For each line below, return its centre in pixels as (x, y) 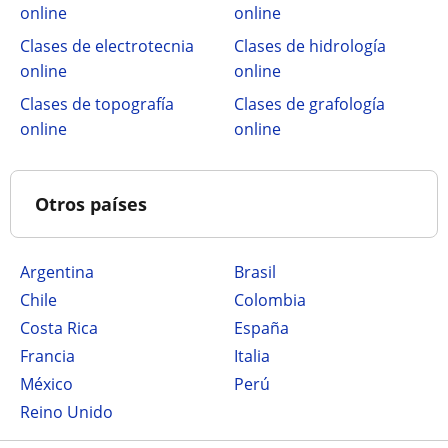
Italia (254, 356)
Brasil (260, 272)
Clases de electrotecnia (107, 46)
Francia (51, 356)
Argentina (62, 272)
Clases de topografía (97, 104)
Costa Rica (64, 328)
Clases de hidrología (310, 46)
